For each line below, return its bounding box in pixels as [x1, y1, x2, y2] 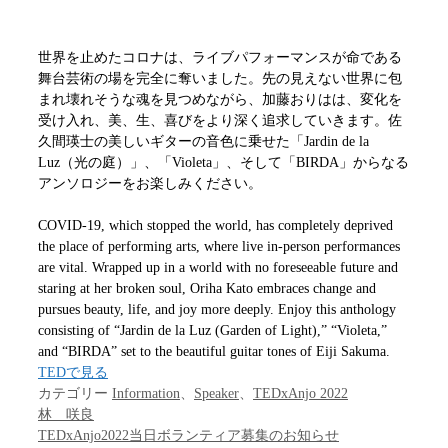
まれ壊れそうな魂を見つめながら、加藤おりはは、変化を [38, 92, 402, 108]
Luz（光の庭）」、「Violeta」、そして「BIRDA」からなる [38, 155, 409, 171]
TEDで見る [38, 365, 108, 381]
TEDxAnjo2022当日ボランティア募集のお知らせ [38, 428, 339, 444]
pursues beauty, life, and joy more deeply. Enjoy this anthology [38, 302, 396, 318]
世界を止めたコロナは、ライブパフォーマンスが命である [38, 50, 402, 66]
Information [112, 386, 180, 402]
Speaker [194, 386, 239, 402]
